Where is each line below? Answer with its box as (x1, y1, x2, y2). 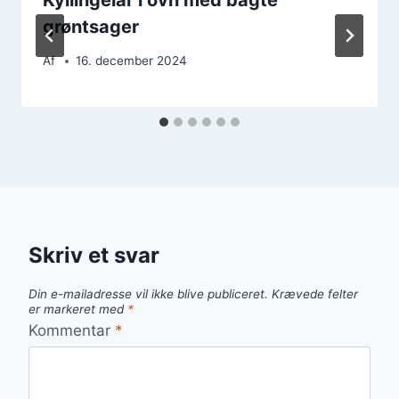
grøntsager (43, 15, 139, 37)
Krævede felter (272, 287, 358, 302)
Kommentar (28, 321, 115, 339)
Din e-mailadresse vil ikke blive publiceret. (28, 287, 268, 302)
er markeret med (28, 302, 127, 317)
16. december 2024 (76, 53, 188, 69)
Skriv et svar (28, 242, 159, 269)
